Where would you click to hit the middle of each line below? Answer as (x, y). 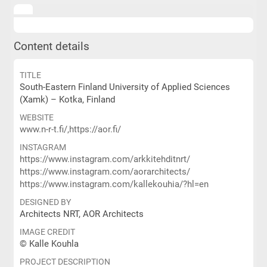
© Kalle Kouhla (49, 244)
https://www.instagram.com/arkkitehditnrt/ (105, 159)
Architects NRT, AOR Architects (81, 214)
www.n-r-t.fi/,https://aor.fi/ (70, 129)
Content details (51, 46)
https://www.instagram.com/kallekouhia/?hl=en (114, 184)
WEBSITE (36, 117)
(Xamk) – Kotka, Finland (67, 100)
